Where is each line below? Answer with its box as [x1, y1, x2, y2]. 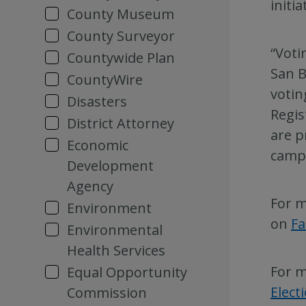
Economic [67, 136, 128, 154]
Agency [67, 177, 113, 195]
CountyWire [67, 70, 143, 89]
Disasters [67, 92, 127, 111]
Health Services [67, 241, 165, 260]
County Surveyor [67, 27, 175, 45]
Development [67, 156, 154, 175]
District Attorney [67, 114, 174, 133]
